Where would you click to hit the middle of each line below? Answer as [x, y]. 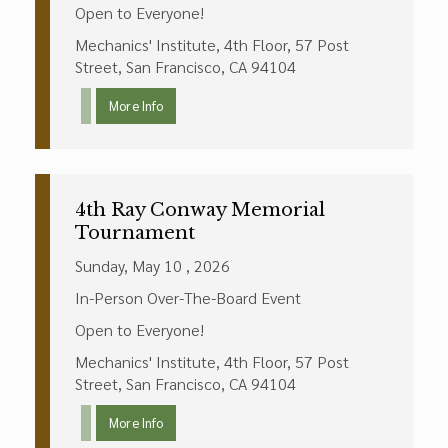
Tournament [135, 233]
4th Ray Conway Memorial [200, 210]
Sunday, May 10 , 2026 [152, 265]
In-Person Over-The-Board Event [188, 297]
